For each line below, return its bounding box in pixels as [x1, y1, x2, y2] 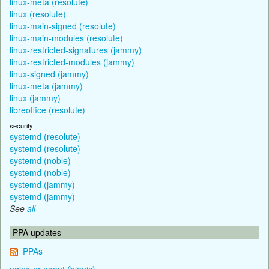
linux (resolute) [10, 7, 66, 20]
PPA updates [13, 226, 61, 238]
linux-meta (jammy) [10, 79, 83, 92]
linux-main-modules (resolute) [10, 31, 123, 44]
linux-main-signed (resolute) [10, 19, 116, 32]
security [10, 120, 33, 130]
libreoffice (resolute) [10, 103, 85, 116]
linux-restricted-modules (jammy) [10, 55, 134, 68]
